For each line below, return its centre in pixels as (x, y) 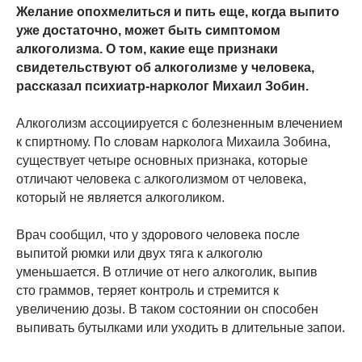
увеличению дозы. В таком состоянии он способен (167, 309)
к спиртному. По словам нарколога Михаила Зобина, (173, 141)
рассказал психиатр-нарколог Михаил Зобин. (162, 86)
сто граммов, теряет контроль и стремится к (147, 290)
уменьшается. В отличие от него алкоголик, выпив (167, 271)
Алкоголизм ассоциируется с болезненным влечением (179, 123)
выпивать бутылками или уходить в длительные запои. (181, 327)
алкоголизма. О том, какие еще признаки (147, 48)
